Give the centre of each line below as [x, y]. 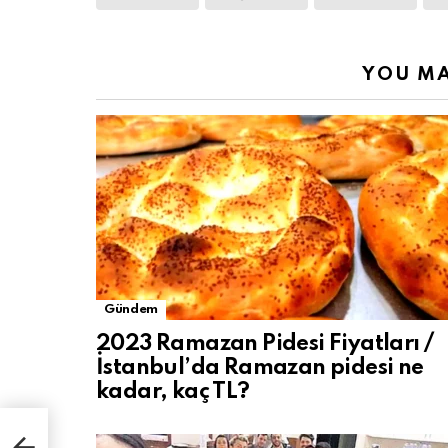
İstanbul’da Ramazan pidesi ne [260, 368]
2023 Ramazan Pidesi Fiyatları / [265, 344]
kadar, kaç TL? [173, 392]
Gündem [131, 309]
